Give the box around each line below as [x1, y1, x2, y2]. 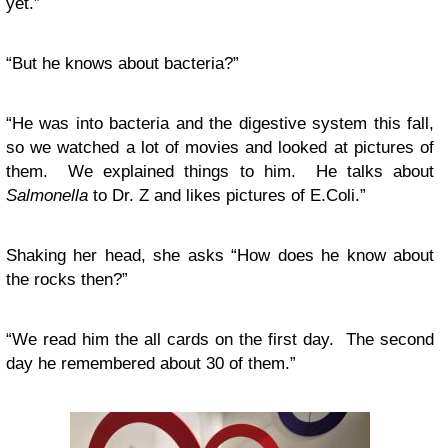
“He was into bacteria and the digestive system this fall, [6, 114, 434, 133]
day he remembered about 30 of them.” [6, 354, 296, 373]
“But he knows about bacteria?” [6, 54, 239, 73]
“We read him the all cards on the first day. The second [6, 330, 434, 349]
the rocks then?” [6, 270, 128, 289]
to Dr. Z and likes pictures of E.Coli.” [88, 186, 366, 205]
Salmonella [6, 186, 88, 205]
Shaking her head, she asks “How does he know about [6, 246, 434, 265]
